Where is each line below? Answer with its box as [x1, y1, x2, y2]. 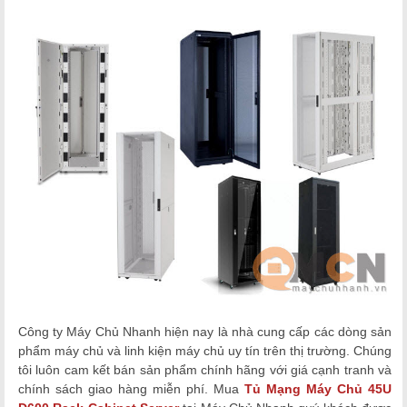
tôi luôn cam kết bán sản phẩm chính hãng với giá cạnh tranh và [18, 362, 392, 378]
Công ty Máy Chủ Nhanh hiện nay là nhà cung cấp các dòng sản [18, 324, 392, 340]
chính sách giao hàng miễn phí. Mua [18, 382, 244, 397]
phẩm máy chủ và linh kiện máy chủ [18, 343, 228, 359]
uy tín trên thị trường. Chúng [228, 343, 392, 359]
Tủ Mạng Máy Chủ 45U [244, 382, 392, 397]
